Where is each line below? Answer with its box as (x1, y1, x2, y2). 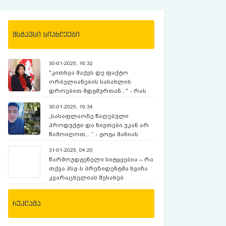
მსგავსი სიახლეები (13, 30, 80, 39)
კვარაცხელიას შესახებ (49, 174, 124, 181)
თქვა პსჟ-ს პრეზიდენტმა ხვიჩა (49, 165, 148, 172)
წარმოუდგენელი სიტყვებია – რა (49, 156, 154, 163)
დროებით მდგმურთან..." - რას (49, 87, 147, 94)
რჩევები (49, 140, 76, 147)
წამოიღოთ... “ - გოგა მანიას (49, 131, 139, 138)
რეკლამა (13, 199, 41, 208)
